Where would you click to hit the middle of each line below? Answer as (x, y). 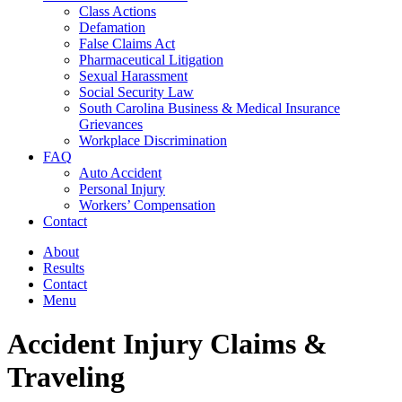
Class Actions (118, 11)
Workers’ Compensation (147, 205)
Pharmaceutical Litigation (151, 60)
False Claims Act (127, 44)
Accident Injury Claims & (167, 344)
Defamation (112, 27)
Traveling (66, 377)
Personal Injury (122, 189)
